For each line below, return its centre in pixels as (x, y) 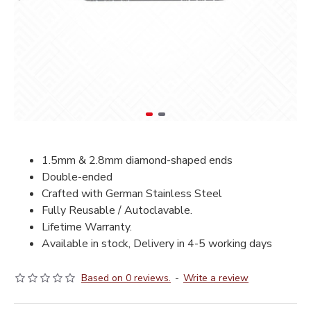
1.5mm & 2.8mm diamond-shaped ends (137, 160)
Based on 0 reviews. (126, 278)
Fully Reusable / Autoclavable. (117, 210)
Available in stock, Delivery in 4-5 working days (157, 244)
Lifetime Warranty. (87, 227)
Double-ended (77, 177)
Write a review (216, 278)
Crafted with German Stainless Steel (133, 194)
